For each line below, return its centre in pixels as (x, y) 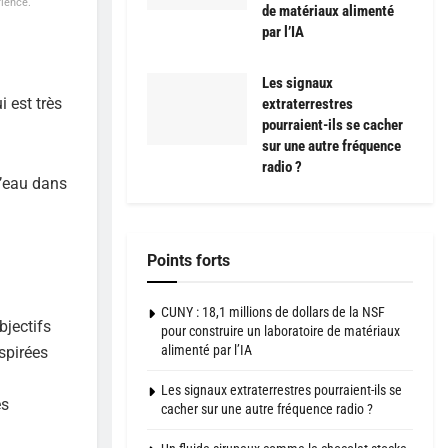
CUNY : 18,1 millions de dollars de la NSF (273, 312)
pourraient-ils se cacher (332, 125)
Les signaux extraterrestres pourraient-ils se (281, 390)
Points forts (188, 261)
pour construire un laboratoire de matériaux (280, 331)
